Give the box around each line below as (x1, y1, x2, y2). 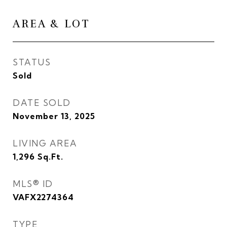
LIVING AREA (13, 138, 78, 148)
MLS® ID (13, 178, 53, 189)
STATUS (13, 57, 51, 67)
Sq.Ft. (37, 152, 63, 162)
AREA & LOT (13, 17, 90, 30)
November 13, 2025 (13, 111, 95, 121)
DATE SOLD (13, 97, 71, 108)
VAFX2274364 (13, 192, 74, 202)
